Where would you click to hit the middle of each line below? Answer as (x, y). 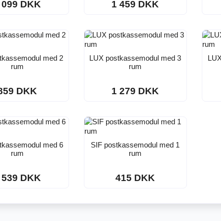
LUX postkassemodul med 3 (135, 58)
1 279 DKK (135, 91)
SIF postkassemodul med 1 (135, 145)
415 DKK (135, 178)
